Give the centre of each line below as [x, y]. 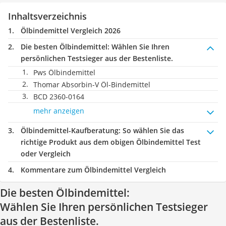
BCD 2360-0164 [59, 97]
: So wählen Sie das [151, 130]
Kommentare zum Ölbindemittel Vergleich [93, 170]
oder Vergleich [46, 154]
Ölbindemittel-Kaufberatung [70, 130]
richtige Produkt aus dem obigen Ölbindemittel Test [111, 142]
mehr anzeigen [59, 111]
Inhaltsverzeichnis [47, 16]
